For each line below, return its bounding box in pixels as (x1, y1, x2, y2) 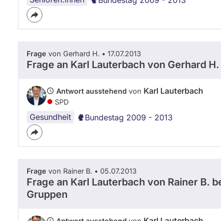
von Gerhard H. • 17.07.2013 (46, 49, 141, 58)
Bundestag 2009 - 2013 (85, 112, 173, 122)
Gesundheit (30, 111, 71, 122)
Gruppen (27, 188, 68, 200)
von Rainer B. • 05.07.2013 (46, 166, 137, 175)
